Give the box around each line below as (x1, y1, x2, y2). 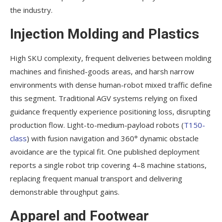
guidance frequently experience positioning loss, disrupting (10, 107, 211, 117)
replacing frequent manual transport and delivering (10, 173, 182, 184)
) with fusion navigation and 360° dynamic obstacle (27, 133, 199, 144)
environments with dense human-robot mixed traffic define (10, 80, 212, 90)
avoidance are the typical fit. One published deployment (10, 147, 200, 157)
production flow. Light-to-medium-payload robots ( (10, 120, 184, 130)
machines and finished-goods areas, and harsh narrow (10, 66, 194, 77)
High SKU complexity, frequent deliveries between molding (10, 53, 212, 63)
